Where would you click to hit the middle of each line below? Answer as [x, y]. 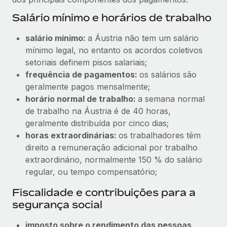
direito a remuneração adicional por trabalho [111, 147]
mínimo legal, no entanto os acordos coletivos [114, 50]
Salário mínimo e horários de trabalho [112, 17]
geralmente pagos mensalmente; [88, 86]
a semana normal [171, 99]
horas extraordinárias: [72, 135]
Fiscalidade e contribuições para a [104, 192]
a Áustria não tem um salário [143, 38]
